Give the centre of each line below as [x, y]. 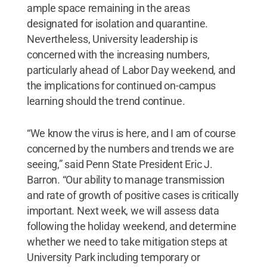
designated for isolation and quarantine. [117, 23]
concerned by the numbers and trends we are [130, 148]
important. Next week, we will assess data [123, 210]
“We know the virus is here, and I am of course [131, 133]
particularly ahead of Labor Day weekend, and [131, 70]
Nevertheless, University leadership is [112, 39]
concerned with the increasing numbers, [118, 54]
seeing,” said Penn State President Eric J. [119, 164]
